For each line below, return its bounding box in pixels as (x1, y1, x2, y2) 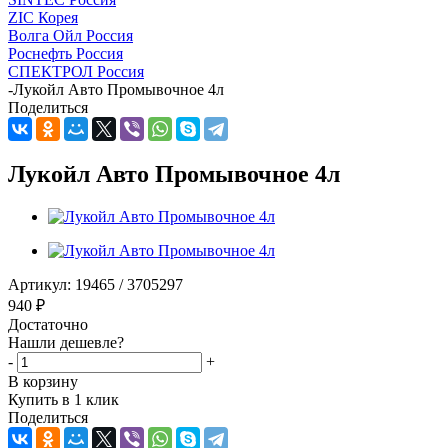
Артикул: (8, 275, 71, 293)
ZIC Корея (8, 9, 78, 26)
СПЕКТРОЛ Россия (8, 63, 144, 80)
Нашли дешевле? (8, 333, 124, 351)
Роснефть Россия (8, 45, 123, 62)
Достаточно (8, 315, 88, 333)
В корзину (8, 372, 78, 390)
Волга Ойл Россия (8, 27, 133, 44)
